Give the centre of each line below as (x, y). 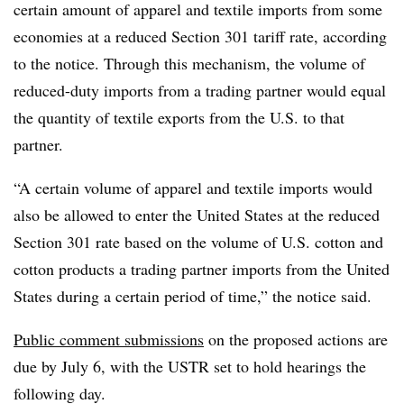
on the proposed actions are (296, 339)
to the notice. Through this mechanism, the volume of (189, 63)
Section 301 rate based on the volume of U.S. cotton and (198, 242)
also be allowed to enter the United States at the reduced (197, 215)
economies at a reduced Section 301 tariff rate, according (200, 36)
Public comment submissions (109, 339)
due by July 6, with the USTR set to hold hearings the (190, 366)
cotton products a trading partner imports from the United (202, 269)
